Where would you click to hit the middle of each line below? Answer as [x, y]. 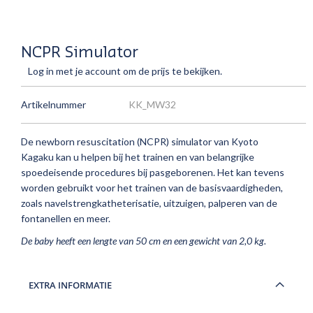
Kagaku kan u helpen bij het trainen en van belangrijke [138, 157]
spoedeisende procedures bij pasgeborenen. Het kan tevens [153, 172]
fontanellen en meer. [66, 218]
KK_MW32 [152, 104]
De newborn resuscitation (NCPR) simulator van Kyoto [140, 141]
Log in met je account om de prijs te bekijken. [125, 71]
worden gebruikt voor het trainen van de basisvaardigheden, [152, 188]
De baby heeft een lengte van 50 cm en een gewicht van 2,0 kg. [144, 241]
